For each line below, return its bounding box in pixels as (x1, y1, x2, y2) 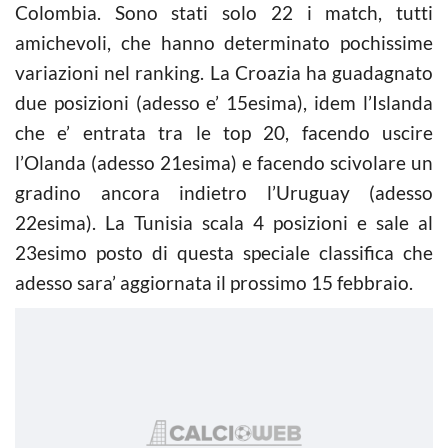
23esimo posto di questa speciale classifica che (15, 240, 433, 264)
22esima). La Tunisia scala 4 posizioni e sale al (15, 210, 433, 234)
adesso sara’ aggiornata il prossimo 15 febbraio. (15, 270, 413, 294)
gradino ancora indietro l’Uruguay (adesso (15, 180, 433, 204)
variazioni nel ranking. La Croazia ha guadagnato (15, 60, 433, 84)
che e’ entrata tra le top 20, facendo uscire (15, 120, 433, 144)
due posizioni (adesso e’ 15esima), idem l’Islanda (15, 90, 433, 114)
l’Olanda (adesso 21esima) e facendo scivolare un (15, 150, 433, 174)
